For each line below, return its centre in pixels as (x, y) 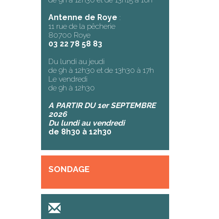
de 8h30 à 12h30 (80, 132)
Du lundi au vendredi (88, 123)
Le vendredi (68, 79)
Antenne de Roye (83, 18)
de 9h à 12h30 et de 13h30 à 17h (101, 70)
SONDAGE (69, 169)
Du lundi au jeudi (77, 62)
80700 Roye (70, 35)
